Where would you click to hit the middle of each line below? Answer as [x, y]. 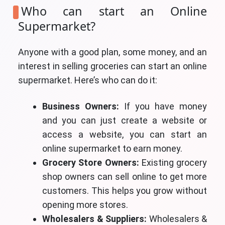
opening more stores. [85, 205]
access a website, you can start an [125, 135]
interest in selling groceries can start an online [113, 66]
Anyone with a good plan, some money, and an [113, 52]
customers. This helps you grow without [125, 191]
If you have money [165, 106]
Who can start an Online [114, 11]
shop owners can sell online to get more [125, 177]
